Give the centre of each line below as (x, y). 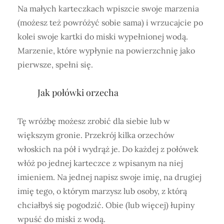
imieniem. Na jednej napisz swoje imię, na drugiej (109, 177)
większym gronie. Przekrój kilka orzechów (96, 135)
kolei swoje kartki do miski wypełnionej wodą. (103, 36)
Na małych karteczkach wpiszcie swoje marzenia (108, 8)
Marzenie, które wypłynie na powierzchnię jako (106, 50)
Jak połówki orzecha (78, 92)
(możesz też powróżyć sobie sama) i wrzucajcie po (110, 22)
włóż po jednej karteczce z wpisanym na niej (100, 163)
